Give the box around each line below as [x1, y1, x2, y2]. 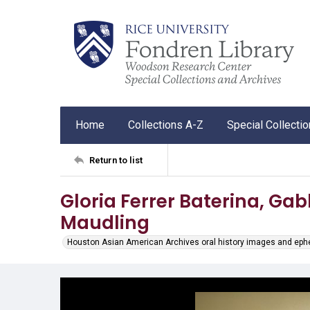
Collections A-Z [128, 118, 203, 131]
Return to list [89, 154, 143, 165]
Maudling [60, 210, 149, 235]
